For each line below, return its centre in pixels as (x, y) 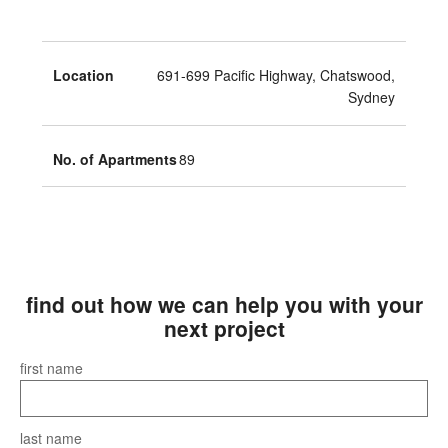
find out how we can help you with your (224, 304)
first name (51, 367)
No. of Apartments (115, 158)
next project (224, 328)
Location (83, 74)
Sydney (371, 96)
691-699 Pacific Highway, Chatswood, (276, 74)
